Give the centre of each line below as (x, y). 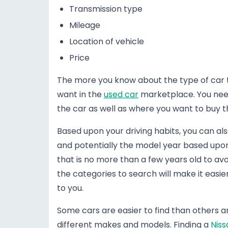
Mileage (85, 25)
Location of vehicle (107, 41)
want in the (80, 94)
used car (121, 94)
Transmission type (106, 9)
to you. (70, 188)
